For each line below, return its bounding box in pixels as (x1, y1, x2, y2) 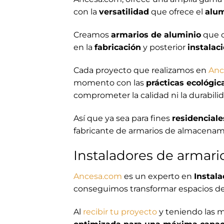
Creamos (73, 29, 111, 39)
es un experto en (122, 171, 194, 181)
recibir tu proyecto (83, 206, 157, 216)
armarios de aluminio (111, 29, 201, 39)
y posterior (141, 42, 187, 52)
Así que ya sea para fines (73, 113, 172, 123)
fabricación (94, 42, 141, 52)
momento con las (73, 77, 146, 87)
